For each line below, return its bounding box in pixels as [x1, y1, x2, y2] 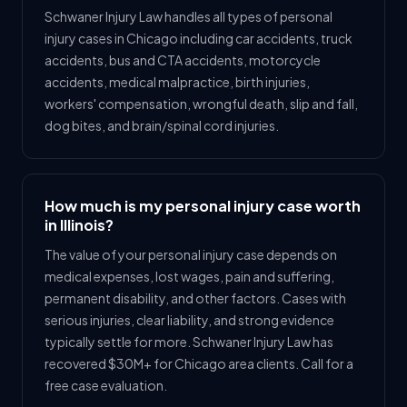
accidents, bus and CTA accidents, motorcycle [45, 52, 321, 68]
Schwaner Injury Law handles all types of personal [45, 8, 333, 25]
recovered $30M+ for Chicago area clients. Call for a [45, 355, 353, 372]
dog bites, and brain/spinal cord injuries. [45, 117, 279, 134]
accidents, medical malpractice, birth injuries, [45, 74, 310, 90]
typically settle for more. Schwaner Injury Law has [45, 333, 333, 350]
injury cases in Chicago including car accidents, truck [45, 30, 352, 46]
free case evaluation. [45, 377, 167, 393]
